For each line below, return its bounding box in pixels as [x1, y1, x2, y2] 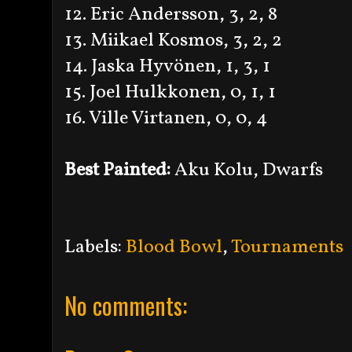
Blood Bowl [126, 233, 222, 261]
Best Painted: [64, 156, 174, 184]
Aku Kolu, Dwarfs [174, 156, 323, 184]
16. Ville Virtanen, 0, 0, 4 [64, 104, 267, 132]
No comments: [64, 287, 187, 323]
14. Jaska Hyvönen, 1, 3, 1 [64, 53, 270, 80]
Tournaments [231, 233, 343, 261]
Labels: [64, 233, 126, 261]
